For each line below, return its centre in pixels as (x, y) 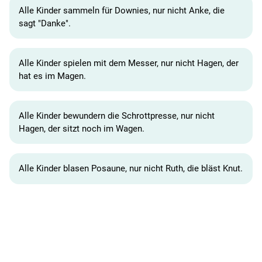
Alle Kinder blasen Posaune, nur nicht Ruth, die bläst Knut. (131, 169)
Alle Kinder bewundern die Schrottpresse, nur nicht (117, 116)
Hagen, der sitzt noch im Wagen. (82, 129)
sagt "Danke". (45, 23)
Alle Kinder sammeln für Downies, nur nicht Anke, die (122, 10)
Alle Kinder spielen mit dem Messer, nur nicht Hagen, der (129, 63)
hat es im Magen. (52, 76)
